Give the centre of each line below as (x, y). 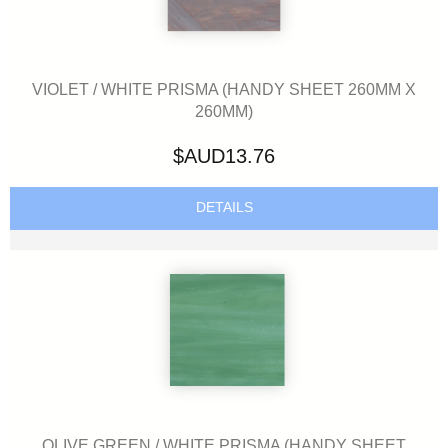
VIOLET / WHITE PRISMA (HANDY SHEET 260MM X (224, 89)
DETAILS (224, 208)
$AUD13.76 (224, 155)
